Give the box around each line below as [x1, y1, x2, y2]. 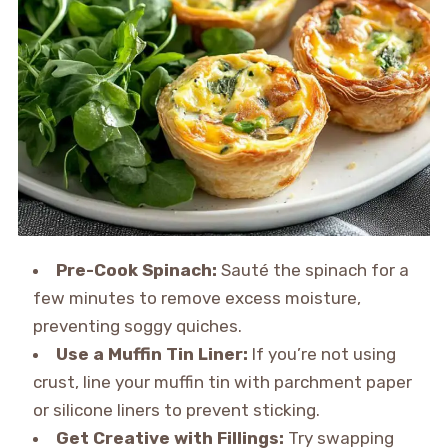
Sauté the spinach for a [216, 259, 409, 280]
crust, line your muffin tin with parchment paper [32, 371, 412, 392]
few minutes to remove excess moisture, [32, 287, 361, 308]
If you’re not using [247, 343, 396, 364]
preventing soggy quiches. [32, 315, 242, 336]
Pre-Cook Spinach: [55, 259, 217, 280]
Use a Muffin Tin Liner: [55, 343, 248, 364]
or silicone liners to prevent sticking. [32, 399, 320, 420]
